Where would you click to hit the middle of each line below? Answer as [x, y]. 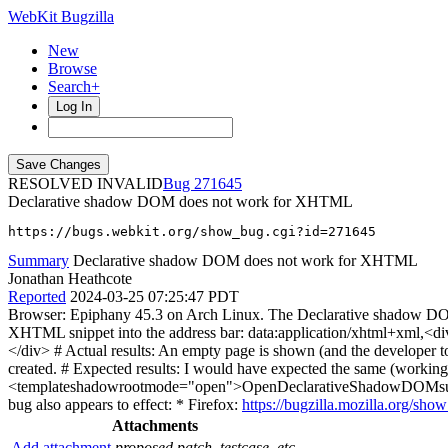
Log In [74, 106]
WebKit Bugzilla [61, 16]
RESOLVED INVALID [85, 183]
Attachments [155, 425]
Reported [37, 296]
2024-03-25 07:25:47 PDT [154, 296]
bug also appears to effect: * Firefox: [125, 404]
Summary [38, 260]
